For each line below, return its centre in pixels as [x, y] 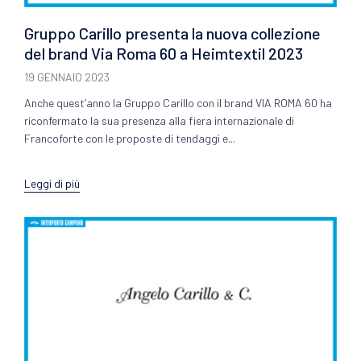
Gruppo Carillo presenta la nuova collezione [172, 33]
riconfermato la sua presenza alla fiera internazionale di [159, 120]
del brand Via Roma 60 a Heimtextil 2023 [164, 53]
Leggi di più [52, 183]
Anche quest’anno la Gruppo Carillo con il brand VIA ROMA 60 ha [178, 102]
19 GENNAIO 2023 [67, 77]
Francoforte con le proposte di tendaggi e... [130, 138]
